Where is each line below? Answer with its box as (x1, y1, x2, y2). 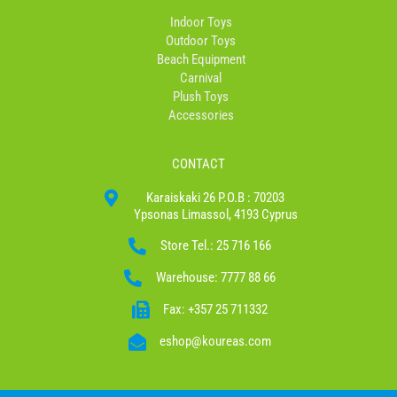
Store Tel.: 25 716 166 (160, 237, 271, 254)
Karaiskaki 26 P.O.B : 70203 (146, 189, 284, 206)
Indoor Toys (169, 13, 232, 30)
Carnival (180, 69, 222, 86)
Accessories (167, 106, 234, 123)
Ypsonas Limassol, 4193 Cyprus (133, 206, 298, 222)
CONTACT (172, 155, 225, 172)
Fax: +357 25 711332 (163, 301, 268, 318)
